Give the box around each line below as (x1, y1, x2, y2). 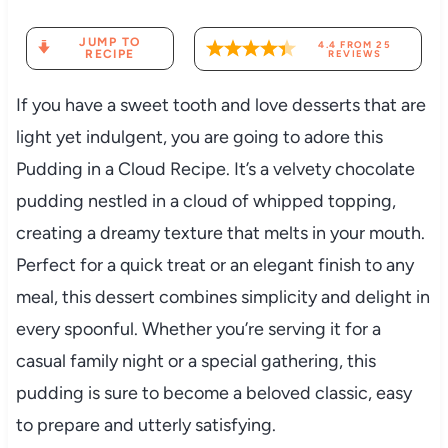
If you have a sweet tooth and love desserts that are (15, 93, 426, 116)
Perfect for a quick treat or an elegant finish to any (15, 253, 414, 276)
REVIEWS (328, 47, 382, 59)
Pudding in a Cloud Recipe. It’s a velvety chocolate (15, 157, 415, 180)
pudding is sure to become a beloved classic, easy (15, 381, 412, 404)
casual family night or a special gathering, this (15, 349, 376, 372)
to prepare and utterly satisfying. (15, 413, 276, 436)
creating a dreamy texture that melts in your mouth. (15, 221, 425, 244)
